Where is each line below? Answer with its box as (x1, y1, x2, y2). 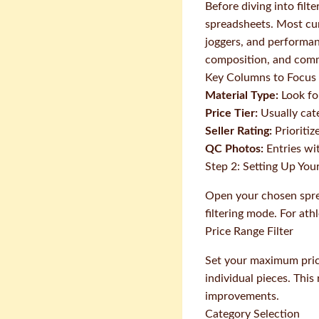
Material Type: (205, 90, 278, 101)
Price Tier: (205, 108, 258, 119)
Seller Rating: (205, 125, 272, 137)
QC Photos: (205, 143, 263, 155)
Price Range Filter (205, 226, 293, 237)
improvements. (205, 291, 279, 302)
